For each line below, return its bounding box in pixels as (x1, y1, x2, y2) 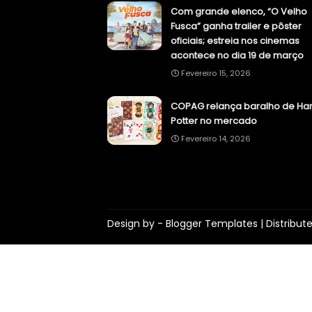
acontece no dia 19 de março (171, 49, 304, 63)
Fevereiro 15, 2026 (181, 68, 251, 79)
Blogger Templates (166, 217, 258, 231)
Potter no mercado (171, 114, 257, 128)
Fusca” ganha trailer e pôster (171, 19, 302, 33)
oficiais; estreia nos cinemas (171, 34, 299, 48)
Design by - (107, 217, 166, 231)
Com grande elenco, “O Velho (171, 5, 307, 19)
